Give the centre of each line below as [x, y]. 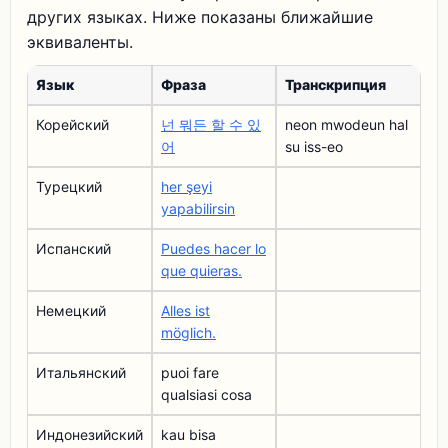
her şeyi [186, 186]
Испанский [73, 248]
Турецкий [69, 186]
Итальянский [81, 372]
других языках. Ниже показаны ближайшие [200, 17]
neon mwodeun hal [346, 124]
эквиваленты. [80, 42]
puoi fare [190, 372]
